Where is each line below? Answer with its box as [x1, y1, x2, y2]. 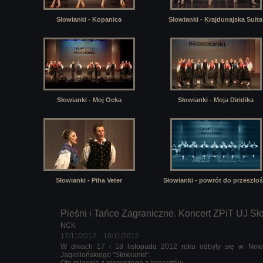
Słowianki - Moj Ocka [57, 96, 122, 103]
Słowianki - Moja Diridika [178, 96, 254, 103]
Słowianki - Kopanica [56, 16, 122, 23]
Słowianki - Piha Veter [56, 177, 123, 184]
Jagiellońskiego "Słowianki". [60, 251, 150, 259]
